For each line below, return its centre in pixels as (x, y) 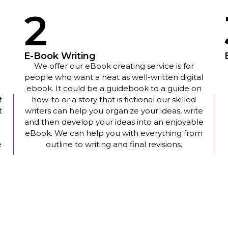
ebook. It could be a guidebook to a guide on (114, 89)
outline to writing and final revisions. (114, 145)
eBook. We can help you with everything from (114, 133)
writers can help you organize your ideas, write (114, 111)
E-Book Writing (60, 56)
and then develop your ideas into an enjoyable (114, 122)
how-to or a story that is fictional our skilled (114, 100)
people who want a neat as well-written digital (114, 77)
